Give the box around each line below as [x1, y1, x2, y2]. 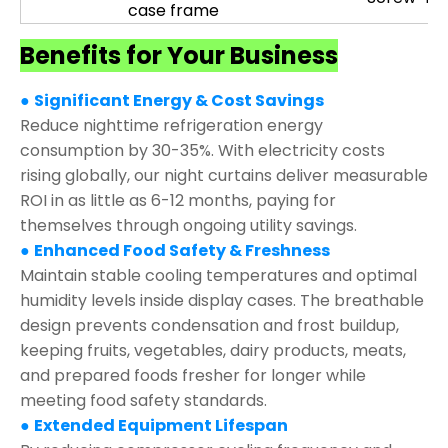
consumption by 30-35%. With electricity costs [20, 139, 385, 163]
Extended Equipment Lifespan [34, 414, 288, 438]
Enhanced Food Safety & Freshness [34, 239, 330, 263]
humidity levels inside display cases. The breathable [20, 289, 424, 313]
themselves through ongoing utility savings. [20, 214, 357, 238]
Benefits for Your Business [20, 39, 338, 73]
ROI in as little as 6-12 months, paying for [20, 189, 336, 213]
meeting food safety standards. [20, 389, 267, 413]
